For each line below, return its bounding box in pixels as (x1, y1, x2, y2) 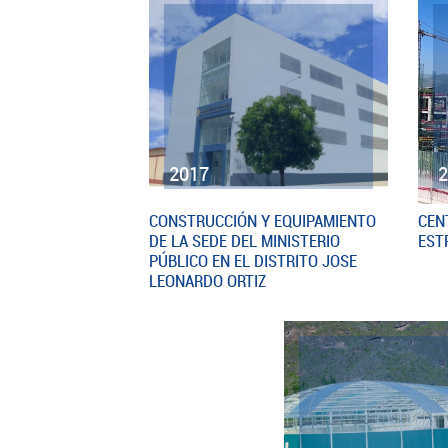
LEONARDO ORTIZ (149, 268, 267, 292)
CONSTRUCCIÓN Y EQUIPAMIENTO (149, 208, 377, 232)
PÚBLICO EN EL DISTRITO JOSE (149, 248, 358, 272)
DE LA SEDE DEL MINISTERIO (149, 228, 341, 252)
